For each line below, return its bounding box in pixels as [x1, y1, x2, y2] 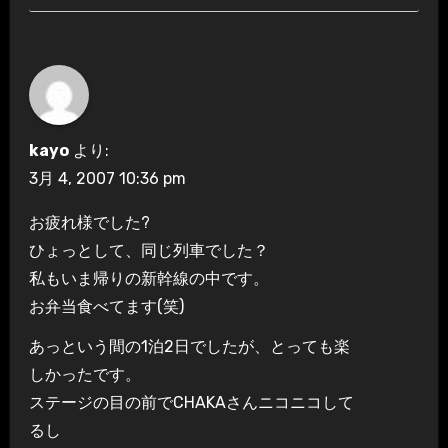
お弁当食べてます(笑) [28, 296, 184, 316]
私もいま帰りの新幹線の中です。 [28, 268, 269, 288]
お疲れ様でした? [28, 212, 150, 232]
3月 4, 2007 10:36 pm [28, 168, 186, 188]
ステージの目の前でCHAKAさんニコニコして [28, 393, 354, 413]
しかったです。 [28, 365, 141, 385]
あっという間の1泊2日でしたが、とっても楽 [28, 337, 350, 357]
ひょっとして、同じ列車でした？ [28, 240, 269, 260]
